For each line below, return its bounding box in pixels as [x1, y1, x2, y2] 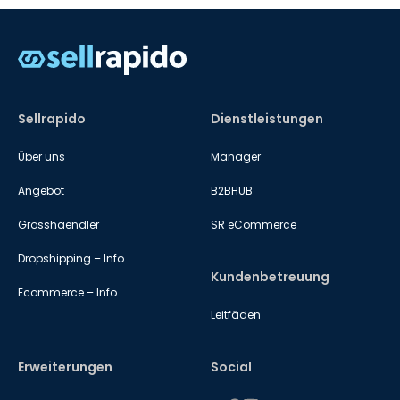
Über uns [18, 149, 65, 164]
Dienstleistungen [211, 110, 323, 128]
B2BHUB [211, 183, 253, 198]
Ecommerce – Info [18, 285, 117, 300]
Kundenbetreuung [211, 268, 329, 286]
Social [211, 358, 252, 376]
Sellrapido [18, 110, 86, 128]
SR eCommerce [211, 217, 296, 232]
